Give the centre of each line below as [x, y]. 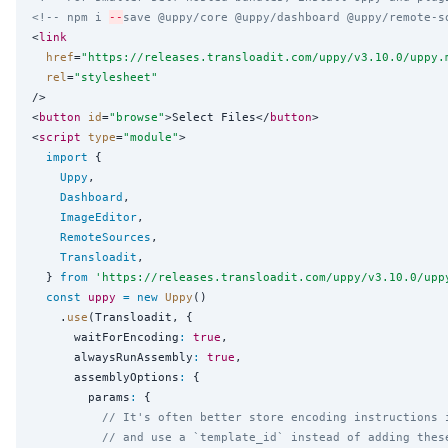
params [81, 396]
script [60, 136]
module [151, 136]
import [67, 156]
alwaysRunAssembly [112, 356]
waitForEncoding [105, 336]
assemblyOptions [105, 376]
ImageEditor [98, 216]
